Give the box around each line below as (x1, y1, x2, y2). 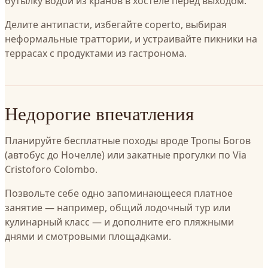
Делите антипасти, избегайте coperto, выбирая (5, 18, 227, 31)
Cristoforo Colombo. (5, 163, 98, 176)
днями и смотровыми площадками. (5, 230, 171, 243)
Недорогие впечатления (5, 100, 194, 126)
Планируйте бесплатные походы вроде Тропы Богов (5, 134, 251, 147)
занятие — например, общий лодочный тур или (5, 201, 230, 214)
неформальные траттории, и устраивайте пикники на (5, 32, 257, 45)
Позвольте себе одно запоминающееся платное (5, 187, 233, 200)
